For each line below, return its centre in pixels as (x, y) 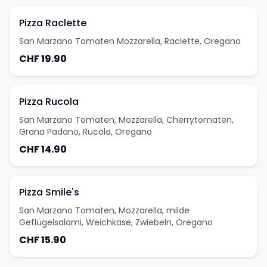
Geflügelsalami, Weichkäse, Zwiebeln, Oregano (116, 222)
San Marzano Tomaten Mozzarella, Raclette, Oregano (130, 41)
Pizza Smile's (49, 192)
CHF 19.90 (43, 59)
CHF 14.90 (43, 149)
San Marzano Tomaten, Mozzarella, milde (104, 210)
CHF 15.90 (43, 240)
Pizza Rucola (49, 102)
